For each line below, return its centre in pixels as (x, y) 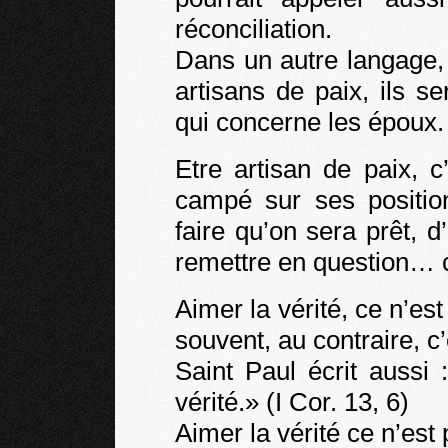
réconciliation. (253, 29)
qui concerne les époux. (309, 122)
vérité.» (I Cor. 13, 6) (292, 402)
